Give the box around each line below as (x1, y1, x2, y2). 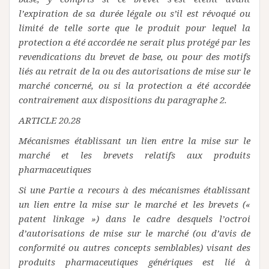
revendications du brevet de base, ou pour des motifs (19, 50, 250, 62)
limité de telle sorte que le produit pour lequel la (19, 22, 250, 34)
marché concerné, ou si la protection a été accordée (19, 79, 250, 91)
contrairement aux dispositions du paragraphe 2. (19, 94, 227, 106)
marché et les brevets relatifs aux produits (19, 149, 250, 161)
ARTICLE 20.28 (19, 114, 80, 126)
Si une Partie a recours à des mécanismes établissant (19, 184, 250, 196)
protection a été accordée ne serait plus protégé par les (19, 36, 250, 48)
